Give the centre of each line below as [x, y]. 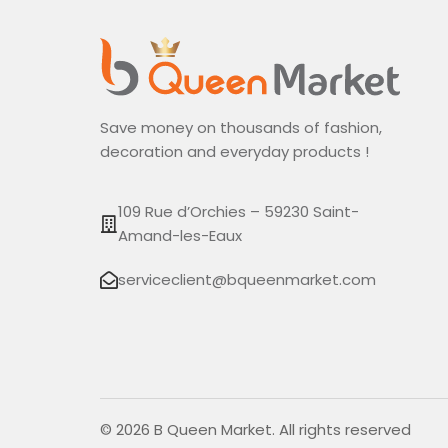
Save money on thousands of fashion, [241, 128]
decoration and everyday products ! [234, 152]
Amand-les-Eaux [180, 236]
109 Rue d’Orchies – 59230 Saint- [238, 212]
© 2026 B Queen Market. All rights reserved [255, 429]
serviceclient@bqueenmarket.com [247, 280]
